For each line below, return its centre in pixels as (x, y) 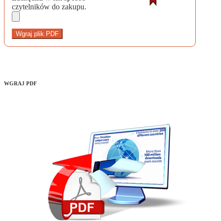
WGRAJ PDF (20, 84)
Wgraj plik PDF (37, 34)
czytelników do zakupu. (49, 7)
